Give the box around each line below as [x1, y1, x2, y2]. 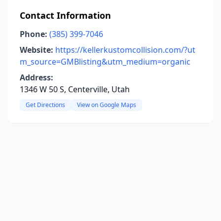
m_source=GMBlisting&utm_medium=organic [20, 56, 190, 67]
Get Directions [26, 101, 65, 109]
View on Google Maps [77, 101, 136, 109]
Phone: [20, 29, 47, 39]
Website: [20, 44, 53, 55]
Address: [20, 72, 53, 83]
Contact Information [20, 9, 111, 21]
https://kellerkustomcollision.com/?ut [55, 44, 195, 55]
